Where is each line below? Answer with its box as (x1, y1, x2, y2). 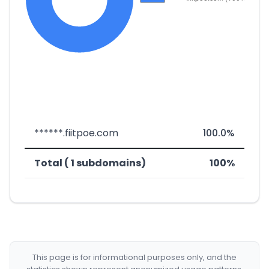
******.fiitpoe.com (34, 126, 118, 140)
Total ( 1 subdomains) (34, 156, 146, 170)
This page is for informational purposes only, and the (32, 252, 237, 263)
